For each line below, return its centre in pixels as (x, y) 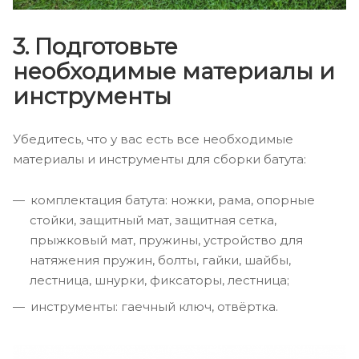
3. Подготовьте (95, 46)
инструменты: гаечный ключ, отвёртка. (154, 306)
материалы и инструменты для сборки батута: (159, 159)
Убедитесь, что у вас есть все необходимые (153, 139)
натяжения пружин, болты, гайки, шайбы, (160, 260)
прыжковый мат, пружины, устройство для (166, 240)
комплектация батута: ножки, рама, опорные (173, 200)
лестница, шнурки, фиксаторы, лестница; (159, 280)
